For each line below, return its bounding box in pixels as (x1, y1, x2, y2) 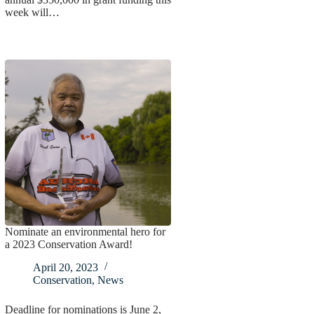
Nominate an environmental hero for (4, 226, 165, 238)
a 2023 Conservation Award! (4, 238, 132, 251)
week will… (4, 6, 60, 18)
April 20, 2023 (32, 261, 98, 274)
